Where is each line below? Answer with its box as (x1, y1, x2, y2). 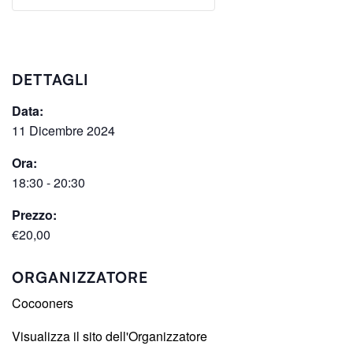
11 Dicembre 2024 (12, 121, 115, 140)
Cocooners (12, 294, 73, 313)
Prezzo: (12, 206, 57, 225)
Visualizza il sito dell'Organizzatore (12, 327, 207, 346)
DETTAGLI (12, 70, 89, 90)
